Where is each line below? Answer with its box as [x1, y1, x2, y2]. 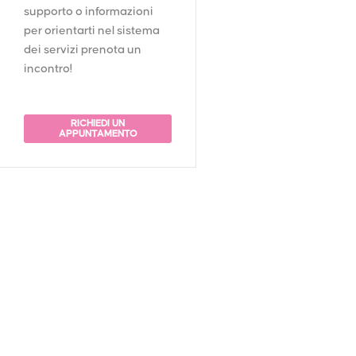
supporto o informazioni [24, 6, 154, 17]
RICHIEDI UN [71, 118, 126, 129]
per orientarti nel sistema [24, 25, 161, 37]
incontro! [24, 63, 73, 75]
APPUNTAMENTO [58, 128, 137, 139]
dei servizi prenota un [24, 44, 142, 56]
